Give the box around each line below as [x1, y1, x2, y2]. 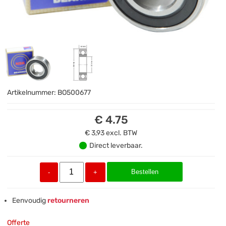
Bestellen [131, 167, 158, 176]
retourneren [46, 196, 90, 205]
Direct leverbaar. [89, 141, 143, 150]
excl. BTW [106, 128, 138, 137]
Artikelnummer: [7, 88, 58, 97]
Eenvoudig [12, 196, 46, 205]
